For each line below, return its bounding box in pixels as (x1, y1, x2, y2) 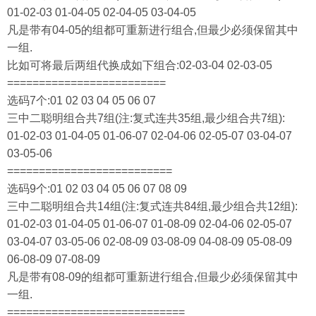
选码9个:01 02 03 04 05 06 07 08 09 (7, 183, 187, 195)
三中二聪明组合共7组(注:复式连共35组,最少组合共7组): (7, 112, 285, 124)
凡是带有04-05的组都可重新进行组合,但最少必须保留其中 (7, 24, 298, 36)
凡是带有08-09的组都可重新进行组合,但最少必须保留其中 (7, 271, 298, 283)
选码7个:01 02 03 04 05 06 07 (7, 95, 156, 107)
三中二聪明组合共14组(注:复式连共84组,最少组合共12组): (7, 200, 298, 212)
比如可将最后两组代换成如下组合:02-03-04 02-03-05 (7, 59, 272, 71)
